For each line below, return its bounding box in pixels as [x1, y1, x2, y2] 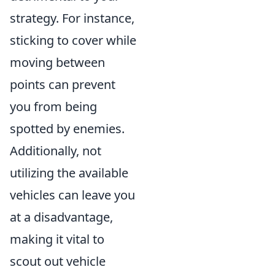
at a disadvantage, [10, 209, 113, 225]
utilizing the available [10, 165, 128, 181]
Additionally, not [10, 142, 101, 159]
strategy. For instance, [10, 10, 134, 26]
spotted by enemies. [10, 120, 125, 137]
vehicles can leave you [10, 187, 135, 203]
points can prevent [10, 76, 115, 93]
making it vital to [10, 231, 104, 247]
